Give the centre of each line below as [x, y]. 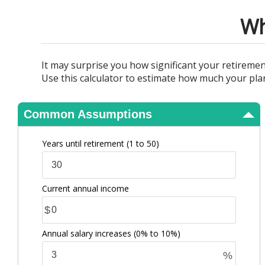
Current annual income [85, 188]
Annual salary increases [88, 233]
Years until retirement [84, 143]
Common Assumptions [88, 114]
